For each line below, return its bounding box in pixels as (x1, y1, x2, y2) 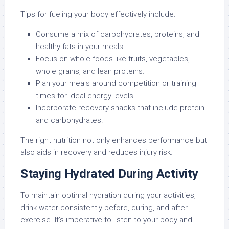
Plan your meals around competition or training (36, 78, 196, 88)
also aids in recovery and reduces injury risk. (20, 147, 173, 157)
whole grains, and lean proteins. (36, 66, 145, 76)
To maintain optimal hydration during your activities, (20, 190, 196, 200)
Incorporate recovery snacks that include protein (36, 103, 204, 112)
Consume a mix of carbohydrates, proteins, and (36, 29, 199, 39)
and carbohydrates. (36, 115, 103, 125)
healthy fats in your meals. (36, 41, 125, 51)
